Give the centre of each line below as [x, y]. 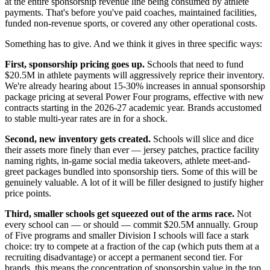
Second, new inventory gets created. [78, 139]
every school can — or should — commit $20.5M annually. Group [131, 224]
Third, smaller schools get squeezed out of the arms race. [120, 213]
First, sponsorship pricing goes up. [75, 64]
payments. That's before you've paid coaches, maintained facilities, [131, 12]
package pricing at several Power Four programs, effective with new [134, 96]
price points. [28, 193]
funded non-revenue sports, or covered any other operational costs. [131, 23]
